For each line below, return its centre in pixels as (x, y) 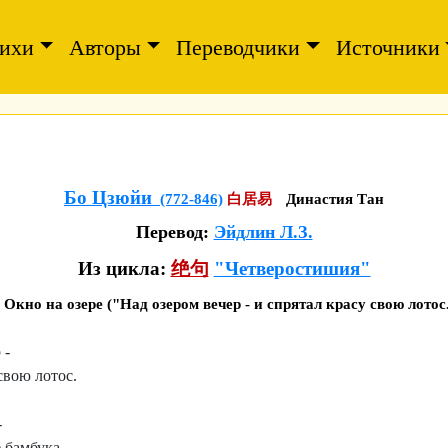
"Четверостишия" (292, 268)
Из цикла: (124, 268)
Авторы (105, 47)
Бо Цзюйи (108, 197)
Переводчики (238, 47)
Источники (387, 47)
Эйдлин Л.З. (263, 232)
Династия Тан (335, 199)
